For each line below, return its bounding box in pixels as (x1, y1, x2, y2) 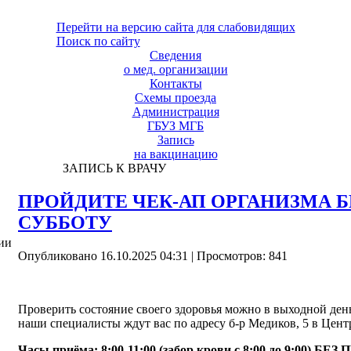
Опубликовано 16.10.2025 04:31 (18, 248, 188, 262)
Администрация (132, 105, 219, 118)
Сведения (150, 49, 201, 62)
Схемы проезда (135, 91, 216, 104)
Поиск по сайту (56, 34, 140, 48)
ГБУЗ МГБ (147, 119, 204, 132)
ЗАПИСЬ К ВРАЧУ (56, 161, 166, 175)
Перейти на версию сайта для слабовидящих (56, 20, 295, 34)
